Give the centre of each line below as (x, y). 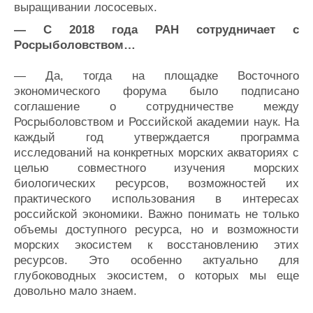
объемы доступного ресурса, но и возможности (156, 229)
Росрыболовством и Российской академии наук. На (156, 122)
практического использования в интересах (156, 198)
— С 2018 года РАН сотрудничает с (156, 29)
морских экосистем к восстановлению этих (156, 245)
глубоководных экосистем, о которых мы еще (156, 275)
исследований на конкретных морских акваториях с (156, 152)
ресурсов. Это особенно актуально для (156, 260)
